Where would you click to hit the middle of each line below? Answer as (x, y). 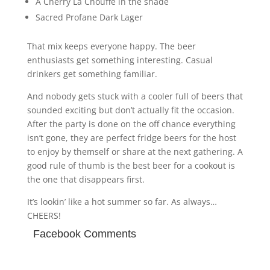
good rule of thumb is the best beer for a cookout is (131, 165)
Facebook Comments (84, 234)
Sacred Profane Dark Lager (89, 17)
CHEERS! (44, 215)
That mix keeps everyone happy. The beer (111, 46)
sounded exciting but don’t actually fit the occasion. (130, 110)
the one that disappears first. (86, 179)
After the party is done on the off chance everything (131, 124)
